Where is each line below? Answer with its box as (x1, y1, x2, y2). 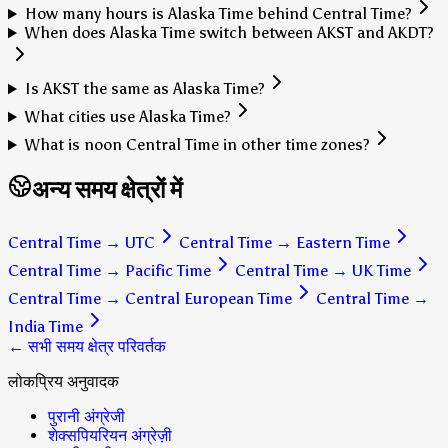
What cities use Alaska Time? (24, 107, 231, 127)
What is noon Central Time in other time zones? (24, 135, 370, 155)
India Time (8, 317, 83, 337)
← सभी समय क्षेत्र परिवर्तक (8, 337, 166, 357)
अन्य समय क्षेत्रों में (32, 175, 182, 205)
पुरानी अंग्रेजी (48, 407, 125, 427)
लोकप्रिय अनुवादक (8, 372, 119, 392)
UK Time (352, 261, 411, 281)
